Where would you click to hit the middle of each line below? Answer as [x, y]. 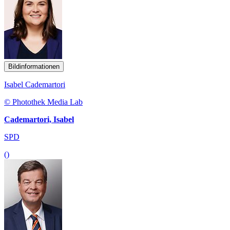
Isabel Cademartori [35, 84]
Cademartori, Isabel [39, 119]
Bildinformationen [34, 66]
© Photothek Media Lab [43, 102]
